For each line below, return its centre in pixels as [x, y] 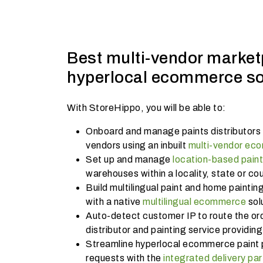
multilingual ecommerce [194, 202]
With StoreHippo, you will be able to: [146, 108]
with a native [114, 202]
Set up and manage [129, 159]
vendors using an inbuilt [137, 145]
